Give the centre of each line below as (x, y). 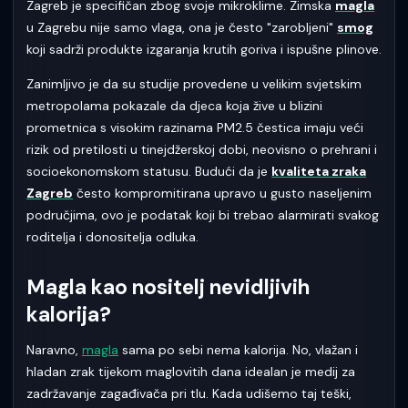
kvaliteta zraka (319, 171)
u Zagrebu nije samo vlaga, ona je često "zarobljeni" (182, 27)
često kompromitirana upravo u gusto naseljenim (222, 193)
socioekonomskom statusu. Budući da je (149, 171)
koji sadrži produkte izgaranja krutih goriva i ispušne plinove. (204, 49)
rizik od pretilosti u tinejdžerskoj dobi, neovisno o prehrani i (202, 149)
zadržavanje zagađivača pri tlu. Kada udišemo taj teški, (189, 393)
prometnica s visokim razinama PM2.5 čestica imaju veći (195, 127)
